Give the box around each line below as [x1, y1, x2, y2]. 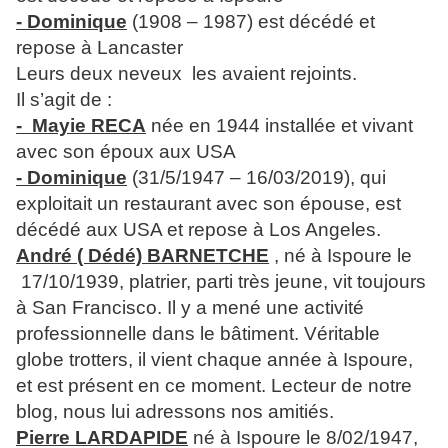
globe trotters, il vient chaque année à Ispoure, [16, 349, 413, 371]
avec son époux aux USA [16, 141, 236, 163]
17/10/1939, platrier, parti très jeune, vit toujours [16, 271, 426, 293]
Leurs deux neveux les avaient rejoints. [16, 63, 357, 85]
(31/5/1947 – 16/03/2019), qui [127, 167, 386, 189]
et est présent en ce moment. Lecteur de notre [16, 375, 412, 397]
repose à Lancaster [16, 37, 183, 59]
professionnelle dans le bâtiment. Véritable [16, 323, 380, 345]
